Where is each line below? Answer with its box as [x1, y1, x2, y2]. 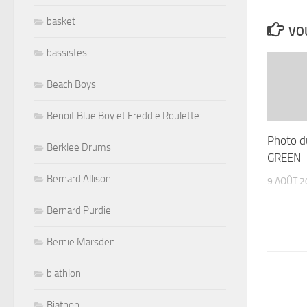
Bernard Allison [47, 172, 111, 185]
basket [47, 14, 75, 27]
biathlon [47, 267, 81, 280]
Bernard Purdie [47, 204, 111, 217]
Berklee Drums [47, 140, 111, 153]
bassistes [47, 46, 87, 59]
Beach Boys [47, 77, 96, 90]
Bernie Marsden [47, 235, 115, 248]
